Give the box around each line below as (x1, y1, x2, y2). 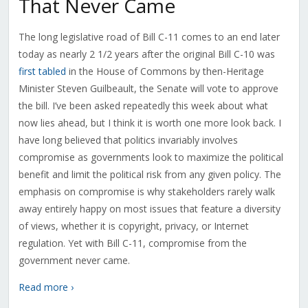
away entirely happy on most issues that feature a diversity (18, 202, 280, 216)
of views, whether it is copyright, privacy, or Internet (18, 219, 249, 233)
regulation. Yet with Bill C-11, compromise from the (18, 236, 247, 250)
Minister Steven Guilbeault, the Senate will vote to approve (18, 82, 278, 96)
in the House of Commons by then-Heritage (65, 65, 264, 78)
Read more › (18, 280, 74, 294)
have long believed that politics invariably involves (18, 133, 238, 147)
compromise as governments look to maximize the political (18, 151, 283, 164)
